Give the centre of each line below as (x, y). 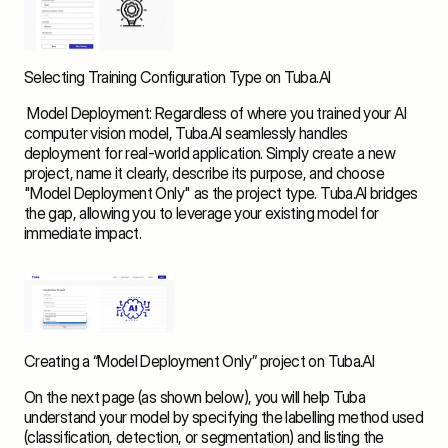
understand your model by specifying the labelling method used (223, 417)
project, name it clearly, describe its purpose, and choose (204, 173)
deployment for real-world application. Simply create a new (209, 153)
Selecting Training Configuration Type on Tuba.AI (177, 77)
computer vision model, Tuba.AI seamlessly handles (186, 133)
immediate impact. (86, 233)
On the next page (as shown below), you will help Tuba (195, 397)
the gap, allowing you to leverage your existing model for (201, 213)
